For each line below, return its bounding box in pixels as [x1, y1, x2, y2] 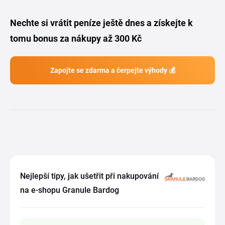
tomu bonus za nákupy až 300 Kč [10, 33, 142, 44]
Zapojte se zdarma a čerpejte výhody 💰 [50, 66, 175, 74]
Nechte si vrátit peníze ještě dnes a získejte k [10, 18, 193, 28]
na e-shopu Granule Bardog [20, 185, 119, 195]
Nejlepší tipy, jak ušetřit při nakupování [20, 171, 159, 181]
